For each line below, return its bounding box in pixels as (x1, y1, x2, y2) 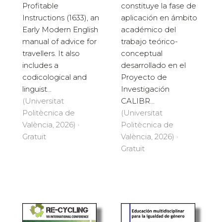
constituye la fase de (121, 1, 196, 11)
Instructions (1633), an (22, 13, 99, 23)
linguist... (22, 84, 52, 94)
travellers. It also (22, 49, 80, 58)
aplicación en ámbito (121, 13, 197, 23)
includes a (22, 60, 58, 70)
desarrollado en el (121, 60, 186, 70)
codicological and (22, 72, 87, 82)
